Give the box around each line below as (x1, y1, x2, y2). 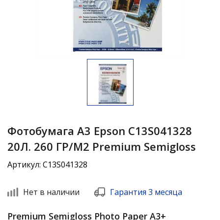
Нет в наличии (23, 187, 80, 197)
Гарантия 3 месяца (110, 187, 182, 197)
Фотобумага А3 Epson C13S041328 (7, 123, 192, 138)
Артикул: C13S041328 (7, 159, 87, 170)
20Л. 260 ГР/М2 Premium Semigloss (7, 139, 196, 154)
